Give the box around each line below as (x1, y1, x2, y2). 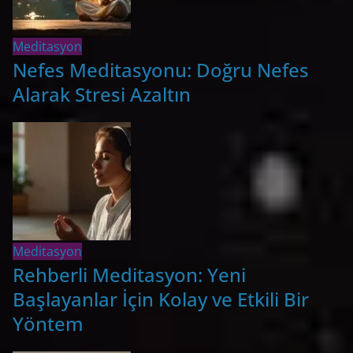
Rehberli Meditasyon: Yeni (13, 261, 246, 288)
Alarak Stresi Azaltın (13, 80, 191, 107)
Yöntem (13, 310, 84, 336)
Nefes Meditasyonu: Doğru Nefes (13, 56, 309, 83)
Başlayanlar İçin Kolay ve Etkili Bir (13, 285, 309, 312)
